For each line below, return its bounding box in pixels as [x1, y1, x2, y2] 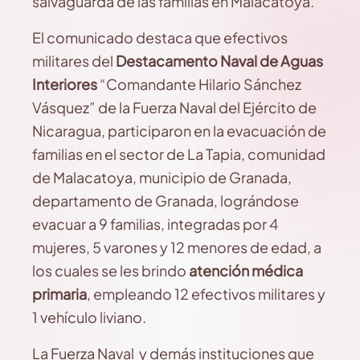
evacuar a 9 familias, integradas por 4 [32, 215, 278, 233]
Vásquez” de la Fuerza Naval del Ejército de [32, 98, 317, 117]
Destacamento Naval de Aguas [116, 51, 323, 70]
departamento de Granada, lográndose [32, 191, 299, 210]
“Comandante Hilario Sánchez [97, 75, 301, 93]
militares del [32, 51, 116, 70]
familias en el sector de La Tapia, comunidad [32, 145, 325, 163]
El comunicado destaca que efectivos [32, 28, 288, 47]
